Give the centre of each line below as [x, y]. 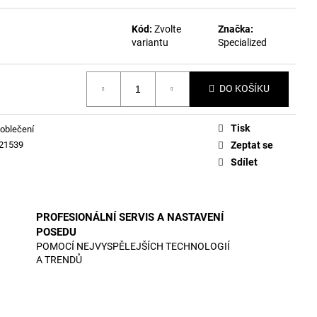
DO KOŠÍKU [244, 89]
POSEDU [56, 232]
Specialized [243, 42]
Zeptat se [252, 145]
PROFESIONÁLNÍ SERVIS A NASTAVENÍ [129, 217]
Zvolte [168, 29]
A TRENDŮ [59, 260]
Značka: [236, 29]
